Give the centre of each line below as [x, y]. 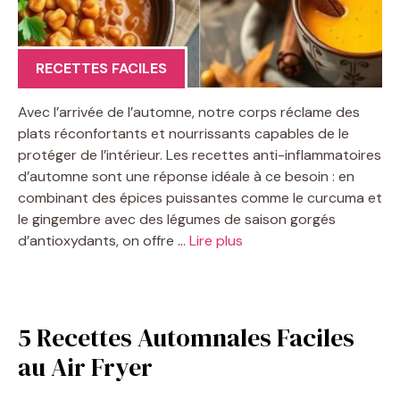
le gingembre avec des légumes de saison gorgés [177, 219]
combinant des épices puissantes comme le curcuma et [200, 197]
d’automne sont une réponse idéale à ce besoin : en [186, 176]
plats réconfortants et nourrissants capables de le [183, 133]
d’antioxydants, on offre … [104, 240]
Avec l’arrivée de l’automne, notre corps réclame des [189, 112]
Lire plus [216, 240]
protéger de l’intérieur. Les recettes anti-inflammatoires [200, 154]
